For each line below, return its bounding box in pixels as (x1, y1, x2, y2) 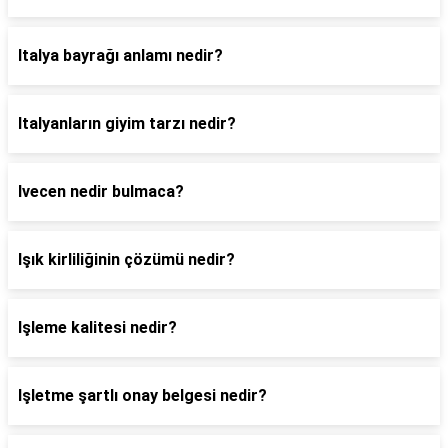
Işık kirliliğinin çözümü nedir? (18, 250, 235, 269)
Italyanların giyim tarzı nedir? (18, 114, 236, 133)
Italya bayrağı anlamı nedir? (18, 46, 223, 65)
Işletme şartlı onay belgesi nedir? (18, 386, 267, 405)
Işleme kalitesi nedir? (18, 318, 177, 337)
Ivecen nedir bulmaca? (18, 182, 184, 201)
